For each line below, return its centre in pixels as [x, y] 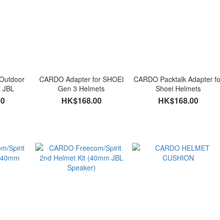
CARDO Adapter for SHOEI [81, 79]
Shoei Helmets [179, 89]
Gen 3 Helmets [82, 89]
